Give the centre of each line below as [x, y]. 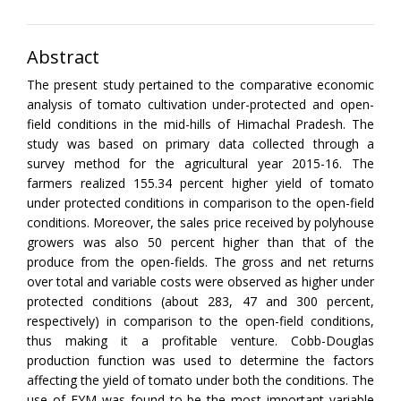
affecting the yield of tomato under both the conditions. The [200, 380]
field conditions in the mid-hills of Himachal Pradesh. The [200, 124]
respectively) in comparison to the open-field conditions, [200, 320]
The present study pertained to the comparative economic [200, 84]
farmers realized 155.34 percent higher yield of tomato [200, 183]
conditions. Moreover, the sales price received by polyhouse [200, 222]
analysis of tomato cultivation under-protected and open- [200, 104]
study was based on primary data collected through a [200, 143]
